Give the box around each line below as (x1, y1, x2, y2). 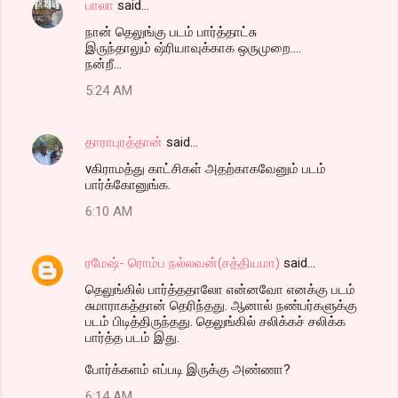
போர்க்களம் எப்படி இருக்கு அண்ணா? (85, 361, 291, 378)
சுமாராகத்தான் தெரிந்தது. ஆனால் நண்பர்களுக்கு (85, 297, 357, 314)
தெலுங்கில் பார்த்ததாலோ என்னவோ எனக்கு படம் (85, 281, 355, 298)
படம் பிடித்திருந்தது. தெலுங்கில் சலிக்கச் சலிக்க (85, 313, 346, 330)
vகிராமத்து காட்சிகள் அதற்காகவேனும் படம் (85, 160, 326, 177)
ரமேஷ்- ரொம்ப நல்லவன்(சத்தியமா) (85, 254, 280, 271)
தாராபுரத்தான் (85, 133, 163, 150)
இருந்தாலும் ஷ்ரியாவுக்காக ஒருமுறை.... (85, 39, 301, 56)
